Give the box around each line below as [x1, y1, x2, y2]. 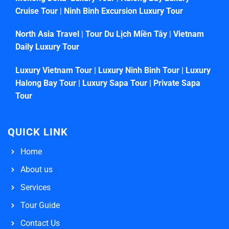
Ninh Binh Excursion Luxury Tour [64, 6, 183, 16]
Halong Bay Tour [15, 78, 76, 88]
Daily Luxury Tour [15, 42, 81, 52]
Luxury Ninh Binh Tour [98, 65, 179, 76]
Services [20, 182, 51, 193]
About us [20, 165, 53, 175]
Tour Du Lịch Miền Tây [85, 29, 167, 39]
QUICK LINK [8, 126, 68, 139]
